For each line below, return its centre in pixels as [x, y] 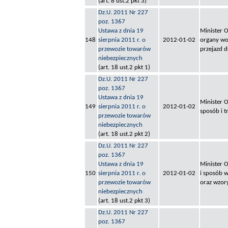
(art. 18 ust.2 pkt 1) [124, 68]
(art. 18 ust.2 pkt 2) [124, 134]
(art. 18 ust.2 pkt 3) [124, 201]
